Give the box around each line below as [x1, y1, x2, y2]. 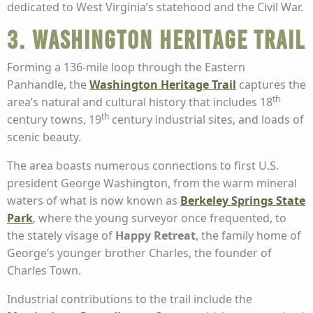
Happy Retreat [115, 228, 196, 244]
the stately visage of [7, 228, 115, 244]
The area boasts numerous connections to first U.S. [7, 158, 279, 174]
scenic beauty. [7, 129, 81, 145]
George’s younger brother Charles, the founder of [7, 245, 272, 261]
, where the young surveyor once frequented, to [33, 210, 286, 226]
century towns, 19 [7, 112, 101, 128]
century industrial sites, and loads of [109, 112, 304, 128]
